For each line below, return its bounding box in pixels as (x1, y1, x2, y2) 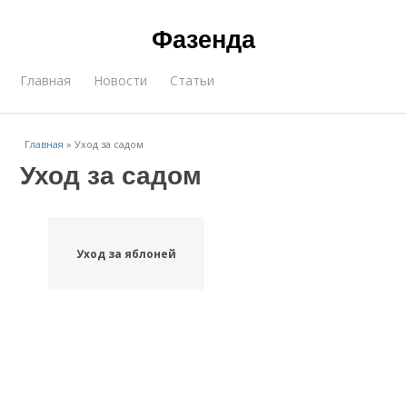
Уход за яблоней (75, 245, 176, 262)
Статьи (170, 72, 215, 89)
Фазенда (152, 21, 255, 55)
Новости (94, 72, 148, 89)
